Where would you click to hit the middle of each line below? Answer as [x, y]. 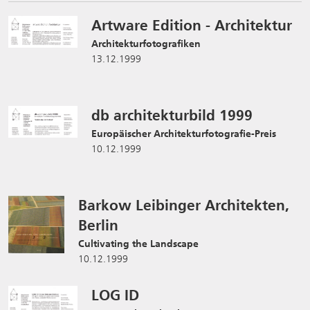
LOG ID [115, 295]
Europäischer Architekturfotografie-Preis [184, 134]
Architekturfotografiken [146, 44]
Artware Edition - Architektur [192, 25]
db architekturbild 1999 [172, 115]
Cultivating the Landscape [138, 244]
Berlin [98, 225]
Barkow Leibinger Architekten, [184, 205]
